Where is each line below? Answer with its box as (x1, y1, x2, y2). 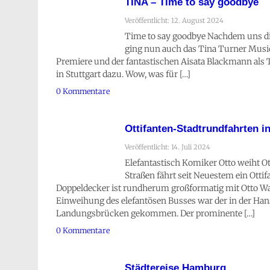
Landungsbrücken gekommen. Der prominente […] (56, 207, 255, 219)
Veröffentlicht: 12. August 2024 (125, 16, 224, 25)
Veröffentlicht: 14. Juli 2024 (125, 143, 210, 152)
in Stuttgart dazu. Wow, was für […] (56, 69, 190, 80)
